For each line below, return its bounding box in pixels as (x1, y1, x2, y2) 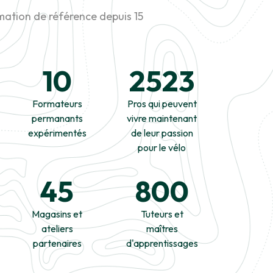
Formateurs (32, 97, 82, 110)
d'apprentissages (126, 237, 198, 249)
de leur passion (130, 127, 193, 139)
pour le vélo (138, 141, 186, 154)
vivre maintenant (127, 112, 197, 124)
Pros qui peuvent (127, 97, 197, 110)
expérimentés (27, 127, 87, 139)
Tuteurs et (140, 208, 183, 220)
